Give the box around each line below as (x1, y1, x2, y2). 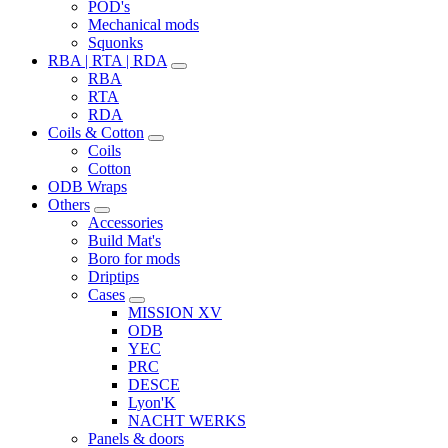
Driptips (88, 267, 139, 285)
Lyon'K (128, 393, 176, 411)
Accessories (88, 213, 163, 231)
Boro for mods (88, 249, 180, 267)
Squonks (88, 33, 143, 51)
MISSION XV (128, 303, 222, 321)
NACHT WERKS (128, 411, 246, 429)
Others (48, 195, 90, 213)
